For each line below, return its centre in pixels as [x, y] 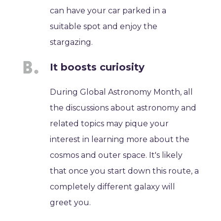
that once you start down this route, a [125, 171]
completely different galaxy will [113, 187]
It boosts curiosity [97, 67]
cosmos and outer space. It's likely [116, 155]
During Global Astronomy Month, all [122, 92]
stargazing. [72, 42]
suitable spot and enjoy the [104, 27]
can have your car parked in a [108, 11]
